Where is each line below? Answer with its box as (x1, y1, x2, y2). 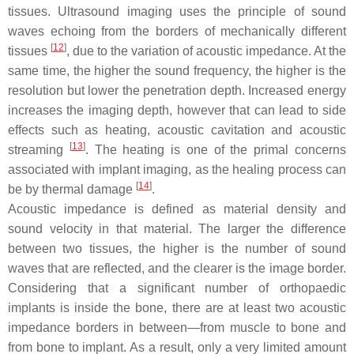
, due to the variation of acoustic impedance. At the (66, 44, 346, 58)
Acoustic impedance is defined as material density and (8, 202, 346, 216)
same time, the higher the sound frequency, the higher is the (8, 64, 346, 77)
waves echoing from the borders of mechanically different (8, 24, 346, 38)
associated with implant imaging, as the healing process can (8, 163, 346, 176)
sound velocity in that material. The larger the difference (8, 222, 346, 235)
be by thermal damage (8, 183, 136, 196)
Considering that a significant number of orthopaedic (8, 281, 346, 295)
